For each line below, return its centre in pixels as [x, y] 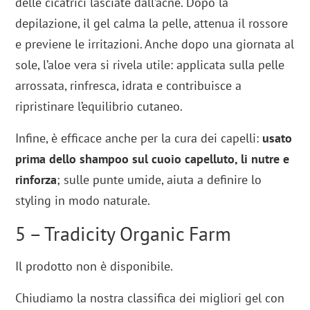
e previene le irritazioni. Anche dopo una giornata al [155, 44]
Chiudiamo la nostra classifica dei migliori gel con [150, 298]
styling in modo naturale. [83, 200]
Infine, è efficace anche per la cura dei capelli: [139, 138]
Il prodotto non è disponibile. [94, 266]
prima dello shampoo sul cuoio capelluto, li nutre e [153, 158]
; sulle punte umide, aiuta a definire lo [159, 179]
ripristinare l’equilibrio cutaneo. [99, 106]
